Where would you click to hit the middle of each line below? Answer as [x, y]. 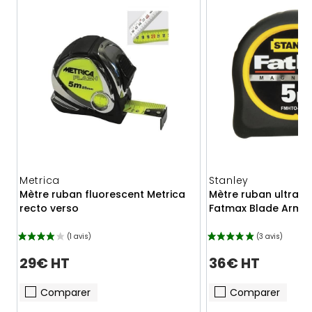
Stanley [229, 181]
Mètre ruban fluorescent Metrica [102, 195]
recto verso [49, 209]
